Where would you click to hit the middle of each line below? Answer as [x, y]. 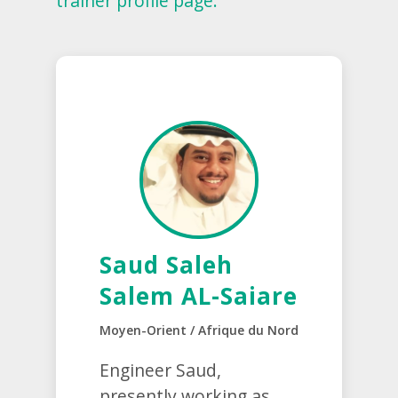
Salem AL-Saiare [198, 295]
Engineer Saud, [160, 370]
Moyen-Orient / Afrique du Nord [199, 330]
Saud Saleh [166, 264]
